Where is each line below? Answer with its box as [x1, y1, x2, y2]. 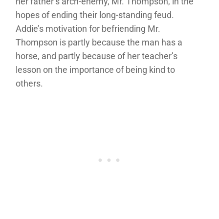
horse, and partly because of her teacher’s [16, 51, 177, 62]
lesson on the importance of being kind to [16, 65, 175, 75]
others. [16, 78, 43, 89]
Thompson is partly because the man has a [16, 37, 182, 48]
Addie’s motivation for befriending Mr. [16, 23, 160, 34]
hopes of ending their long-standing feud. [16, 10, 174, 21]
